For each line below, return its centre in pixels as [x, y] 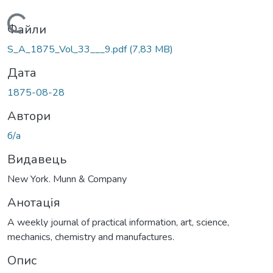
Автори [29, 116]
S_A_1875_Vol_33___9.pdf [68, 49]
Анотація [34, 202]
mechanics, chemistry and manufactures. [91, 237]
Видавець [37, 159]
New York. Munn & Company [67, 179]
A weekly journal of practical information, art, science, [118, 222]
